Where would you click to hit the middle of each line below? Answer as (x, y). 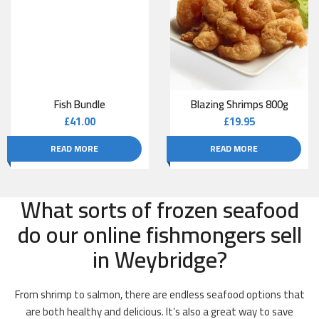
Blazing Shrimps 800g (239, 105)
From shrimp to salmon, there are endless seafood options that (159, 295)
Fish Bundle (80, 105)
